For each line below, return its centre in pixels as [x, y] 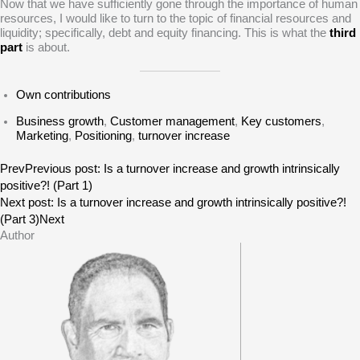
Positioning [103, 135]
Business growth [60, 121]
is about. [46, 48]
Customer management [172, 121]
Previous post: [64, 168]
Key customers [281, 121]
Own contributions [63, 95]
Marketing [42, 135]
